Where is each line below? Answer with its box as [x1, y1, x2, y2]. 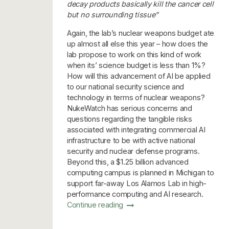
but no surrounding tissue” [67, 10, 158, 19]
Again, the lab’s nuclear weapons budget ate [67, 28, 215, 37]
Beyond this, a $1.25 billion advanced [67, 157, 189, 166]
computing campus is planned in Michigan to [67, 168, 214, 177]
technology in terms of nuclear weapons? [67, 93, 205, 102]
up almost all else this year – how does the [67, 39, 209, 48]
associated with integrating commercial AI [67, 125, 205, 134]
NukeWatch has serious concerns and [67, 103, 192, 112]
